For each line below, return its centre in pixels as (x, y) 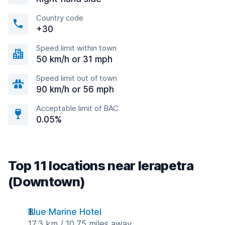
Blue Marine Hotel (65, 212)
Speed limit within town (76, 48)
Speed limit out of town (77, 78)
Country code (60, 18)
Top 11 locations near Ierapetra (101, 165)
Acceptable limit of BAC (77, 108)
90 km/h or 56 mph (75, 89)
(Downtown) (47, 182)
